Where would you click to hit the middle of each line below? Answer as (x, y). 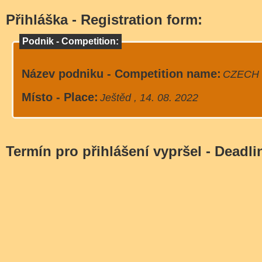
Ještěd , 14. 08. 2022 (166, 98)
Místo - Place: (60, 97)
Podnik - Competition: (70, 42)
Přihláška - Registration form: (104, 20)
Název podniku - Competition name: (121, 74)
